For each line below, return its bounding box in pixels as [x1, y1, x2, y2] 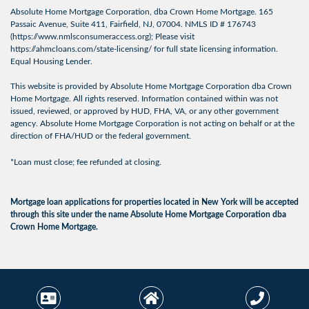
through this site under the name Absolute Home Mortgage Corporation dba [10, 210, 286, 219]
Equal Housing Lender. [10, 57, 92, 66]
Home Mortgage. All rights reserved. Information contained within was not [10, 94, 278, 103]
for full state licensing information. [152, 45, 278, 54]
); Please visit [149, 32, 195, 41]
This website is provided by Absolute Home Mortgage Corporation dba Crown [10, 82, 292, 91]
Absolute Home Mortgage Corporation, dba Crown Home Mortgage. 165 [10, 8, 273, 17]
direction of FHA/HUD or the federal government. [10, 132, 191, 141]
